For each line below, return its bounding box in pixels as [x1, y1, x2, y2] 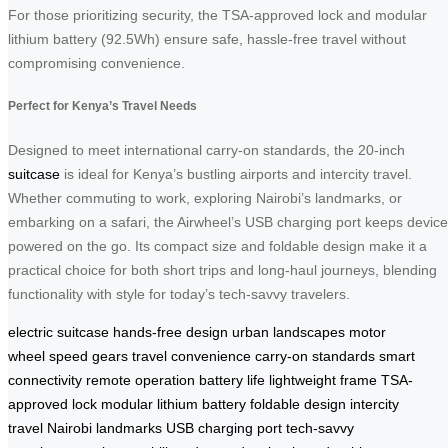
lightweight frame [269, 371, 377, 388]
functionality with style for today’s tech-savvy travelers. [8, 285, 350, 302]
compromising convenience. [8, 54, 185, 71]
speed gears [49, 347, 128, 364]
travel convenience [132, 347, 251, 364]
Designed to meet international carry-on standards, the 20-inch [8, 141, 405, 158]
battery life [199, 371, 265, 388]
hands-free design [113, 323, 228, 340]
